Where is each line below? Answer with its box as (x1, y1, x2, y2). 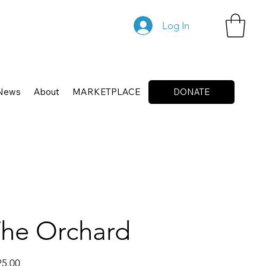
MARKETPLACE (72, 85, 140, 97)
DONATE (173, 86, 210, 98)
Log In (161, 20, 189, 31)
